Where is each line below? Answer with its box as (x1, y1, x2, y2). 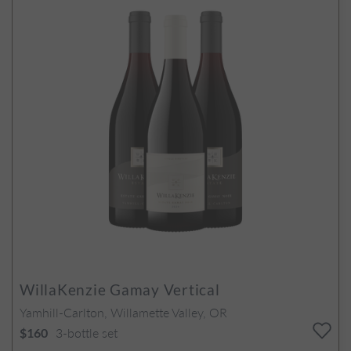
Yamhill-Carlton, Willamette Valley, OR (20, 302, 227, 321)
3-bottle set (56, 323, 118, 342)
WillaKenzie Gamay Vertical (20, 280, 220, 299)
